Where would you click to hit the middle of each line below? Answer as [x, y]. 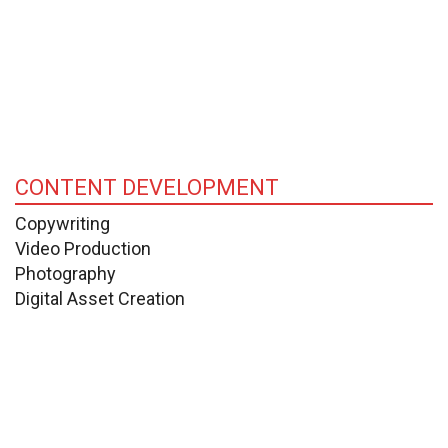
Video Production [83, 248]
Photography [65, 273]
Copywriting [62, 223]
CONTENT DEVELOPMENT [147, 187]
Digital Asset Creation [100, 298]
